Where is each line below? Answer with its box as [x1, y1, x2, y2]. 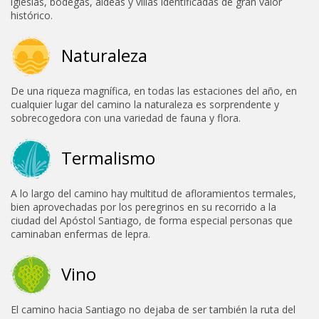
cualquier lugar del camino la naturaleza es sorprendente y [11, 97, 279, 111]
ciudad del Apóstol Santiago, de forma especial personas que [11, 213, 293, 227]
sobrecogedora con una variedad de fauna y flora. [11, 110, 241, 125]
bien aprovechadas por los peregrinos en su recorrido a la [11, 199, 276, 214]
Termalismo [61, 145, 155, 169]
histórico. [11, 8, 53, 22]
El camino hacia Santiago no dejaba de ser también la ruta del [11, 302, 296, 316]
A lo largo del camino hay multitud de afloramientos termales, [11, 186, 296, 200]
